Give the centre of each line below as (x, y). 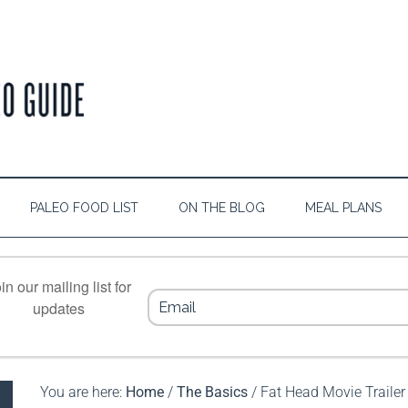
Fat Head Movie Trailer (331, 392)
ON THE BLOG (222, 208)
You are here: (83, 392)
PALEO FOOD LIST (84, 208)
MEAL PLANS (343, 208)
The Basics (212, 392)
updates (58, 308)
